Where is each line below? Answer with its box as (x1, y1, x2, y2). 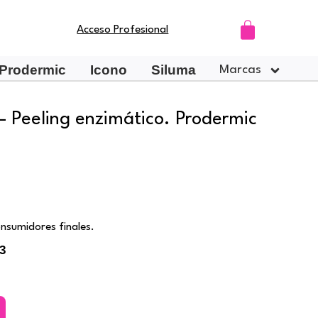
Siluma (150, 62, 196, 77)
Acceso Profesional (77, 24, 169, 35)
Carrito (236, 19, 300, 39)
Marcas (219, 64, 262, 76)
